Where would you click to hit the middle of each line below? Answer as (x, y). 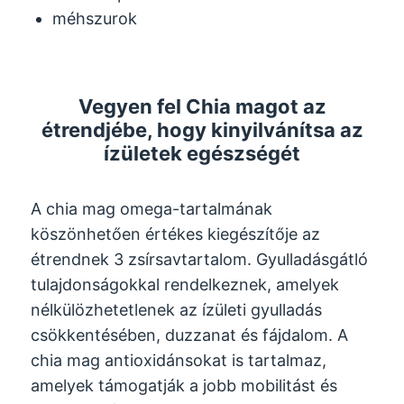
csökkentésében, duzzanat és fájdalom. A (190, 335)
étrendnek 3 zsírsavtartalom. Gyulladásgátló (200, 260)
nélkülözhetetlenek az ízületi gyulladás (177, 310)
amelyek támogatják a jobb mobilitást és (184, 386)
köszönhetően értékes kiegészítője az (176, 234)
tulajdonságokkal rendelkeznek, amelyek (185, 285)
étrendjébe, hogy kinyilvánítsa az (202, 130)
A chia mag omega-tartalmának (152, 209)
